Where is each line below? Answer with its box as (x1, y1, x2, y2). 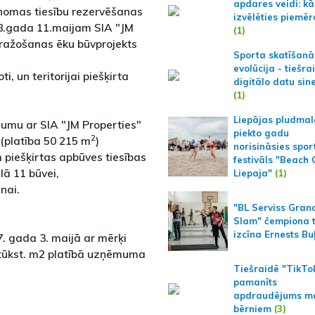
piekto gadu (233, 127, 289, 139)
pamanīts (233, 276, 277, 288)
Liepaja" (233, 167, 272, 179)
